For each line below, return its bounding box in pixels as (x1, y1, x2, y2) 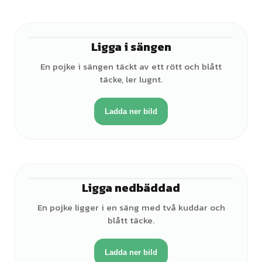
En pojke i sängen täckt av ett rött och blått (40, 60, 222, 73)
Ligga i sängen (91, 38, 171, 56)
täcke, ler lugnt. (99, 73, 163, 86)
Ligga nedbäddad (82, 179, 180, 196)
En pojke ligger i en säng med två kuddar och (37, 201, 225, 214)
